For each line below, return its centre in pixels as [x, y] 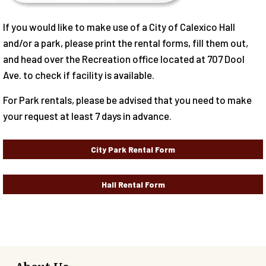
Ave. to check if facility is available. [79, 75]
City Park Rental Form [133, 150]
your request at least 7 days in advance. [87, 116]
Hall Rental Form [133, 185]
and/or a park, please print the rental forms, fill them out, [126, 43]
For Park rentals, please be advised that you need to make [127, 100]
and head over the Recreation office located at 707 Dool [124, 59]
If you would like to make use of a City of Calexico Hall [119, 27]
